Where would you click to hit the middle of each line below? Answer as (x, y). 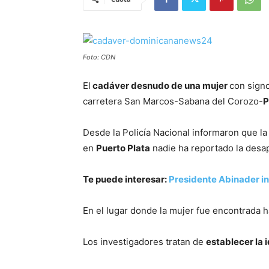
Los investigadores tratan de (144, 242)
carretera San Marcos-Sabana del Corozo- (173, 101)
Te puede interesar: (126, 179)
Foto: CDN (99, 57)
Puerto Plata (123, 148)
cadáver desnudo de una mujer (160, 86)
